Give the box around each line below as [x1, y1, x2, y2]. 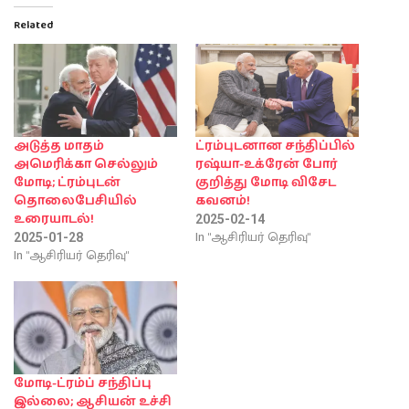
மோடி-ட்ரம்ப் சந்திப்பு [14, 373, 152, 394]
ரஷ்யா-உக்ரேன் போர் [195, 153, 338, 174]
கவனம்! [195, 190, 250, 211]
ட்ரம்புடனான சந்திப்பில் [195, 135, 355, 156]
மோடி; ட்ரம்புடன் [14, 172, 121, 193]
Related [14, 16, 53, 34]
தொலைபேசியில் [14, 190, 137, 211]
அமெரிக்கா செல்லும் [14, 153, 158, 174]
